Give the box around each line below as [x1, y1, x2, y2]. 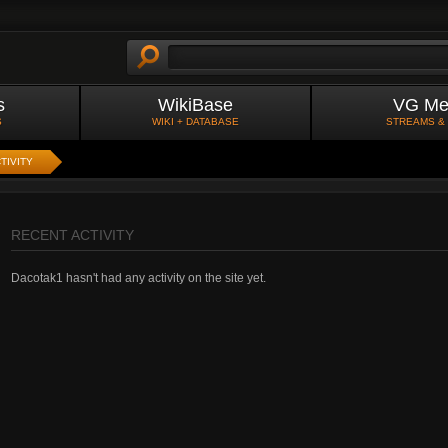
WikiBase [158, 95, 233, 115]
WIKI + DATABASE [152, 116, 239, 127]
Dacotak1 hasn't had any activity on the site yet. [11, 271, 266, 285]
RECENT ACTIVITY [11, 227, 134, 243]
